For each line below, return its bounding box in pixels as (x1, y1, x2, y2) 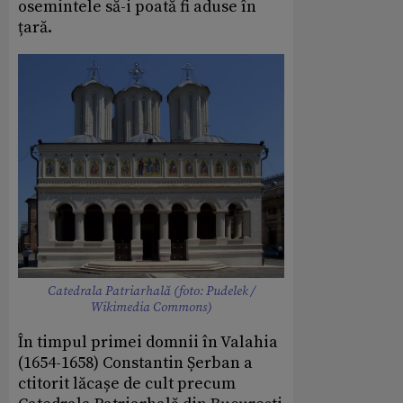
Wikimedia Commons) (91, 299, 211, 316)
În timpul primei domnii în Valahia (18, 331, 278, 353)
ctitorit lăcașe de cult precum (18, 372, 236, 394)
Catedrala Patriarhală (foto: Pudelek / (47, 282, 255, 300)
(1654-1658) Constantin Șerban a (18, 352, 253, 373)
